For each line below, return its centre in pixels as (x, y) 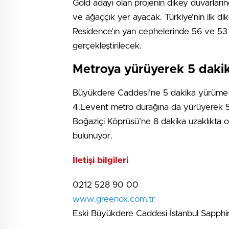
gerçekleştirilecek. (107, 45)
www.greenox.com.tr (114, 199)
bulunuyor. (93, 135)
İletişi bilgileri (100, 160)
